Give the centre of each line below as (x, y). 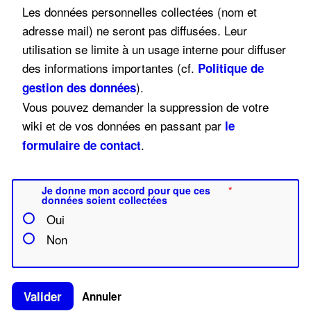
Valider (43, 296)
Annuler (102, 296)
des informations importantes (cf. (110, 67)
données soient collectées (105, 200)
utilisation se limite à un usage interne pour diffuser (154, 49)
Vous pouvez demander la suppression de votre (145, 106)
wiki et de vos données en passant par (124, 125)
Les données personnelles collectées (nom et (140, 11)
